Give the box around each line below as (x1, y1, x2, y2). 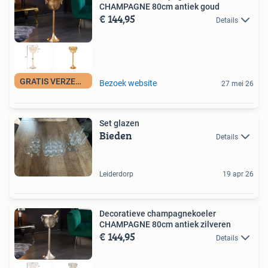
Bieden (99, 127, 132, 144)
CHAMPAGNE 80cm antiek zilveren (99, 219, 231, 229)
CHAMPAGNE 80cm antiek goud (99, 1, 220, 11)
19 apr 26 (223, 169, 254, 178)
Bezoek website (99, 78, 157, 88)
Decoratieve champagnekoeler (99, 208, 216, 218)
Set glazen (99, 118, 139, 128)
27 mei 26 (221, 79, 254, 88)
